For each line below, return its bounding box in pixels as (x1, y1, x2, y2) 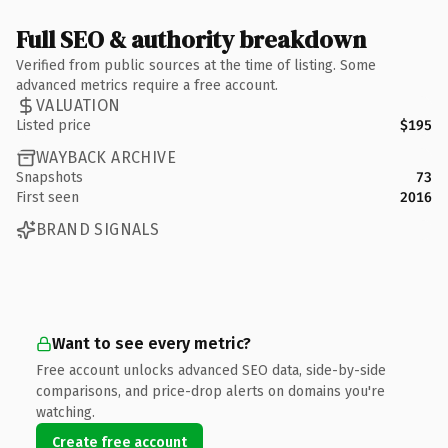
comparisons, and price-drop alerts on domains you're (36, 382, 385, 400)
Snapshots (16, 168, 83, 186)
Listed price (16, 116, 91, 134)
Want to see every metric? (52, 333, 251, 353)
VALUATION (36, 96, 121, 115)
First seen (16, 188, 79, 206)
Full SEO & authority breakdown (16, 22, 366, 56)
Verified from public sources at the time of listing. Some (16, 56, 376, 74)
